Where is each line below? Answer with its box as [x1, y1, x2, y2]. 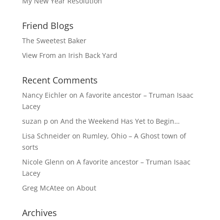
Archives [22, 206, 57, 219]
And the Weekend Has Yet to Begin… [60, 116, 180, 126]
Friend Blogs [22, 19, 74, 31]
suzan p [22, 116, 48, 126]
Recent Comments [22, 74, 98, 86]
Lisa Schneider [22, 131, 70, 140]
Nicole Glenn [22, 157, 64, 166]
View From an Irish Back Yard [22, 50, 117, 60]
